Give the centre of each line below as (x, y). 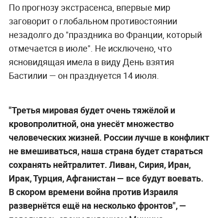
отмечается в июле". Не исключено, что (90, 48)
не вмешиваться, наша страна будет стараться (106, 151)
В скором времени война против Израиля (93, 191)
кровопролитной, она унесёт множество (91, 123)
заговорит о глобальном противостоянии (93, 21)
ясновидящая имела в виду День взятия (91, 62)
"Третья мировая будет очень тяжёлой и (92, 110)
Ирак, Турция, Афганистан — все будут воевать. (106, 178)
